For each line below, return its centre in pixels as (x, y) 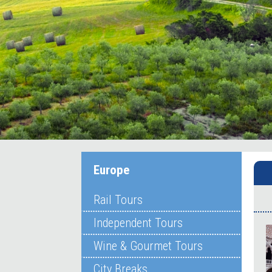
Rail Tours (118, 200)
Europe (112, 170)
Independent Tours (138, 223)
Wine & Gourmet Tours (148, 246)
